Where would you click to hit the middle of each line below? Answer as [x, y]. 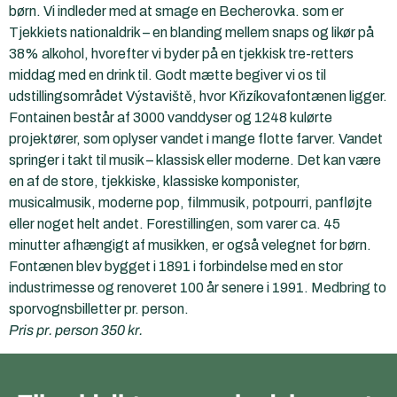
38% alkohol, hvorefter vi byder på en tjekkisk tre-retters [181, 54]
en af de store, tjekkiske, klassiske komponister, [155, 181]
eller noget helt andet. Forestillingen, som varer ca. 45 [175, 224]
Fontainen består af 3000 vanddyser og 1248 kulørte [171, 117]
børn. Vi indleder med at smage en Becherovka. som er [176, 11]
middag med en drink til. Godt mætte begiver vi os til [167, 75]
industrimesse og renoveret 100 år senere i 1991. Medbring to [198, 288]
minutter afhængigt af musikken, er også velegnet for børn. [190, 245]
